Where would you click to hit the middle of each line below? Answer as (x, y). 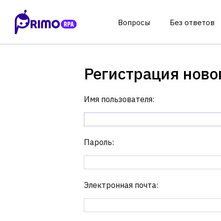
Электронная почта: (121, 185)
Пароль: (99, 142)
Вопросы (134, 22)
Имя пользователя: (119, 99)
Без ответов (192, 22)
